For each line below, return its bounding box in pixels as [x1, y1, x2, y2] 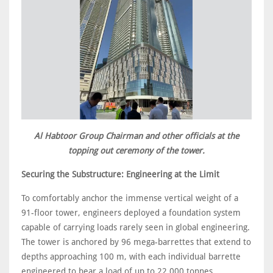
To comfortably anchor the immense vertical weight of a [21, 193, 238, 203]
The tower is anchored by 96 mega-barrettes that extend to [21, 236, 251, 247]
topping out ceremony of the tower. [68, 145, 205, 155]
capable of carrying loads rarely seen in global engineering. [21, 222, 250, 232]
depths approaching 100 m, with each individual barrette [21, 251, 241, 261]
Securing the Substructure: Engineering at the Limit [21, 169, 219, 179]
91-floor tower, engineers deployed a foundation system [21, 207, 241, 218]
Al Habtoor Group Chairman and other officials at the [34, 130, 239, 141]
